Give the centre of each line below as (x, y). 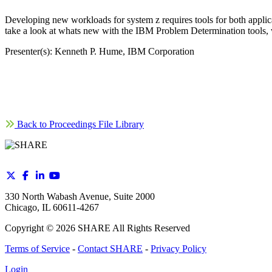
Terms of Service (37, 249)
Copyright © (30, 228)
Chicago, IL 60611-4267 (52, 208)
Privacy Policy (178, 249)
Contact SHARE (110, 249)
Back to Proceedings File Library (79, 124)
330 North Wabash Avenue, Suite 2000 (80, 197)
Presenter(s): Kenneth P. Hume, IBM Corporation (100, 52)
